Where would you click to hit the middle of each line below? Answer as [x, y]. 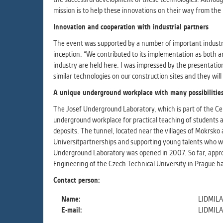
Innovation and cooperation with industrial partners [131, 27]
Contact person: [78, 180]
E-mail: [73, 210]
